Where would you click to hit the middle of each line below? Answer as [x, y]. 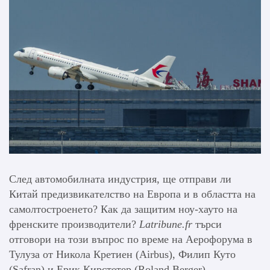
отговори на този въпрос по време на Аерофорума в [131, 239]
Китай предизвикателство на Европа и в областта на [132, 194]
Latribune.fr [166, 224]
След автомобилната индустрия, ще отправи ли [120, 179]
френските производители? [74, 224]
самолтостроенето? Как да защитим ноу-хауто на [123, 209]
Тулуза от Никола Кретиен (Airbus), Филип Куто [122, 254]
